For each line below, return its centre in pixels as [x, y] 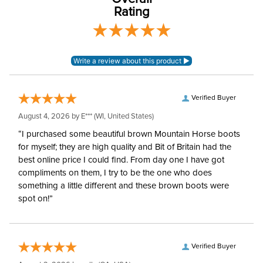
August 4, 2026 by [50, 117]
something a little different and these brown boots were [124, 186]
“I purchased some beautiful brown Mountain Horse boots [129, 134]
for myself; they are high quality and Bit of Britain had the [125, 147]
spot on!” [36, 199]
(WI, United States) [123, 117]
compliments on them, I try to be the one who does [115, 173]
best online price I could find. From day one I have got [121, 160]
